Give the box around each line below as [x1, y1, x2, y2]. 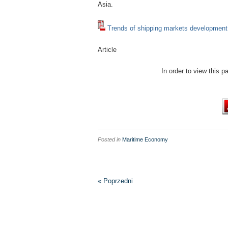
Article [98, 46, 117, 53]
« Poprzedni [98, 177, 133, 185]
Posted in [98, 136, 121, 142]
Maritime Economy [122, 136, 168, 142]
